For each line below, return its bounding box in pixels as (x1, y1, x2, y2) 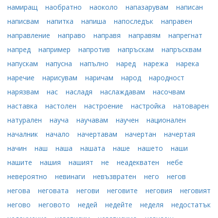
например (38, 45, 73, 54)
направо (58, 31, 88, 40)
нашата (80, 144, 107, 153)
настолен (45, 101, 78, 110)
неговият (180, 186, 211, 195)
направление (7, 31, 52, 40)
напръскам (118, 45, 156, 54)
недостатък (171, 200, 211, 209)
